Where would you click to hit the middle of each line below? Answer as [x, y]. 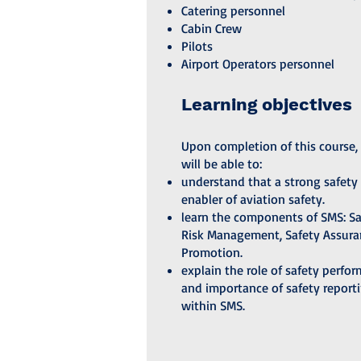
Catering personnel [233, 10]
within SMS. [213, 305]
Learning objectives [266, 104]
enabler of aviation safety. [253, 199]
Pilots [197, 46]
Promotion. [212, 252]
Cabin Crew [211, 28]
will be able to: [221, 164]
